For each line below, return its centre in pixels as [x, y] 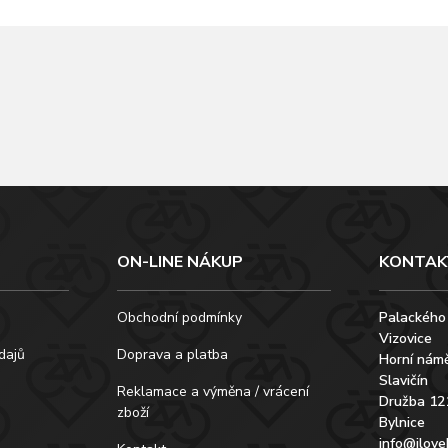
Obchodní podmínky [179, 317]
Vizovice [406, 338]
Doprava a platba [172, 354]
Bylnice [402, 422]
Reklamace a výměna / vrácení [212, 391]
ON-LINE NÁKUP [179, 262]
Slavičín [404, 380]
